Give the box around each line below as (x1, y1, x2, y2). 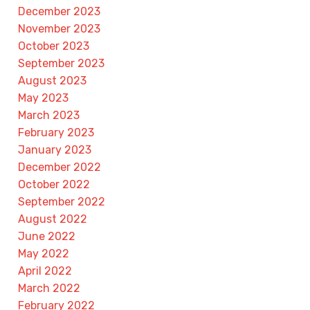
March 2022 (18, 281, 80, 295)
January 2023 (18, 143, 91, 156)
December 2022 (18, 160, 101, 174)
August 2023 (18, 73, 86, 87)
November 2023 (18, 21, 100, 35)
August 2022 (18, 212, 87, 226)
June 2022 (18, 229, 75, 243)
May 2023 (18, 91, 69, 104)
